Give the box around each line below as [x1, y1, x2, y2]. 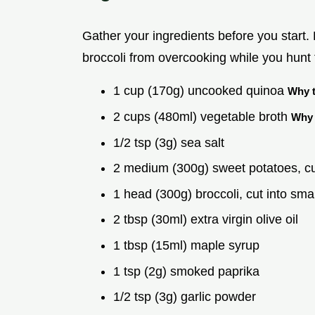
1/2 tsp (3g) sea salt [113, 135, 224, 150]
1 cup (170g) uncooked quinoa [113, 84, 288, 98]
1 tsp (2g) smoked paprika [113, 264, 259, 278]
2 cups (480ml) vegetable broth [113, 109, 291, 124]
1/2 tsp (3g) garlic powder [113, 290, 256, 304]
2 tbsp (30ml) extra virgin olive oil [113, 212, 298, 227]
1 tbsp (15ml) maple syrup [113, 238, 259, 252]
